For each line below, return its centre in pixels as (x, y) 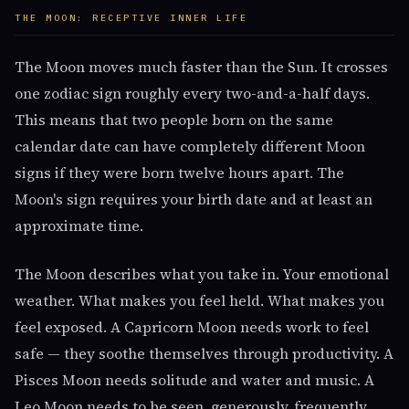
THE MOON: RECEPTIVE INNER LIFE (131, 18)
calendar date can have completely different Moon (190, 146)
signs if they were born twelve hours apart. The (179, 173)
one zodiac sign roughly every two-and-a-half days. (192, 93)
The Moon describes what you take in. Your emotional (202, 274)
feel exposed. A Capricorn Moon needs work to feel (192, 327)
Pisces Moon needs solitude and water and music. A (194, 380)
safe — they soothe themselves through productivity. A (204, 353)
